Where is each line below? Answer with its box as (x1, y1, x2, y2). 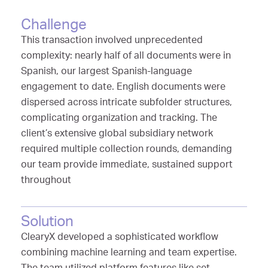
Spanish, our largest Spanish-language (21, 67, 192, 77)
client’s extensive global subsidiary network (21, 129, 213, 139)
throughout (21, 176, 71, 186)
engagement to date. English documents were (21, 83, 226, 93)
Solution (21, 215, 74, 230)
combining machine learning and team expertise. (21, 248, 237, 258)
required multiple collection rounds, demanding (21, 145, 232, 155)
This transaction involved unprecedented (21, 36, 203, 46)
